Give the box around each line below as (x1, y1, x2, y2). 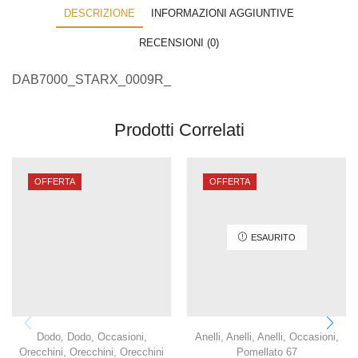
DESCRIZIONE (64, 6, 135, 19)
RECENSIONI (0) (139, 36, 219, 49)
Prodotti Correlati (113, 120, 245, 141)
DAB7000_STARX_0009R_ (12, 72, 171, 86)
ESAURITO (250, 233, 296, 243)
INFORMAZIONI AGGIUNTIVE (151, 6, 294, 19)
